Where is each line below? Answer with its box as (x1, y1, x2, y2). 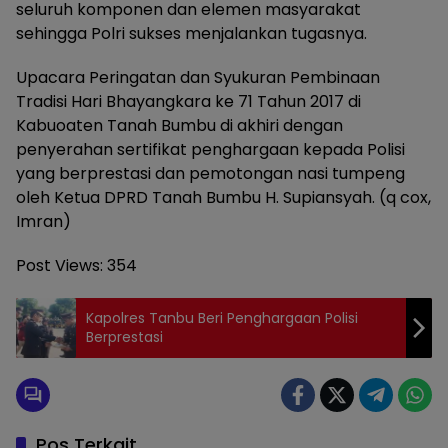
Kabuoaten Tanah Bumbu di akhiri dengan (16, 113, 343, 137)
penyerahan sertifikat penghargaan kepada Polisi (16, 137, 405, 161)
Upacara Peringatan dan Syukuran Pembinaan (16, 65, 380, 89)
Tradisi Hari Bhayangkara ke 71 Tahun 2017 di (16, 89, 361, 113)
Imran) (16, 209, 71, 233)
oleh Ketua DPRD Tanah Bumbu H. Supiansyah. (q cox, (16, 185, 431, 209)
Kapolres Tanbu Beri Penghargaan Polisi (86, 307, 358, 328)
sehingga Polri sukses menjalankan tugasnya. (16, 21, 367, 45)
